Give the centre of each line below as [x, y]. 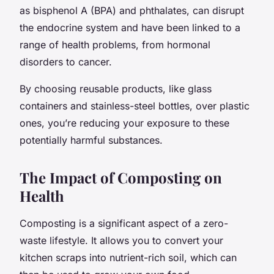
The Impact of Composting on [121, 177]
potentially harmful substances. [91, 140]
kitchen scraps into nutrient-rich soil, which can [128, 257]
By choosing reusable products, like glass [116, 88]
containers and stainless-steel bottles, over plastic [135, 106]
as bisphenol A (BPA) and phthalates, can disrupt [132, 10]
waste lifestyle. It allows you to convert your [121, 240]
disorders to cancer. [66, 61]
